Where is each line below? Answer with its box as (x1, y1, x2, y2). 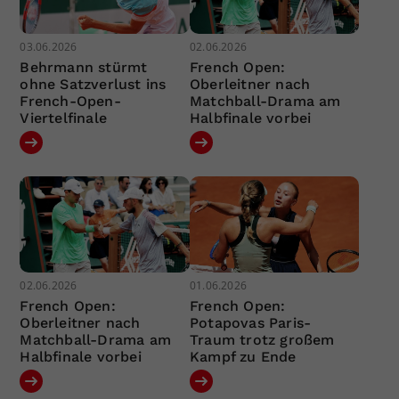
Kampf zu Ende (189, 347, 297, 365)
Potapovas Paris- (189, 313, 312, 331)
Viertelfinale (20, 110, 108, 127)
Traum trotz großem (189, 330, 335, 348)
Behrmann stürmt (20, 59, 148, 77)
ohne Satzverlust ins (20, 76, 167, 94)
